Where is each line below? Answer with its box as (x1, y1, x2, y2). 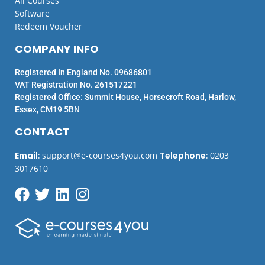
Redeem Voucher (15, 21, 82, 33)
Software (15, 8, 50, 20)
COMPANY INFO (15, 41, 99, 57)
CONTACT (15, 124, 70, 140)
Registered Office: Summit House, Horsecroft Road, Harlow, (15, 92, 236, 102)
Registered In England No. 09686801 (15, 67, 152, 77)
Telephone (160, 150, 206, 162)
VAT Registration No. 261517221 (15, 80, 137, 90)
